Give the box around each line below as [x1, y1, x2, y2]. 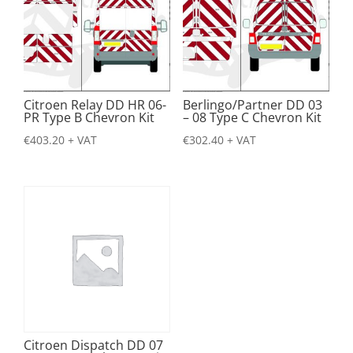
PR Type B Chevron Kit [24, 109, 154, 127]
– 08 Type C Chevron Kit [182, 109, 321, 127]
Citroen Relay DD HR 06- [24, 96, 166, 114]
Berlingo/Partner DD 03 [182, 96, 322, 114]
